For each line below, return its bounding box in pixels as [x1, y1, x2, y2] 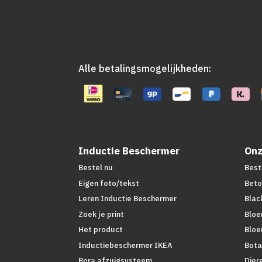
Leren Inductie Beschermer [78, 194, 177, 204]
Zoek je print [78, 209, 125, 219]
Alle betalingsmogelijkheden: [78, 62, 212, 74]
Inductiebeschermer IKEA [78, 240, 173, 250]
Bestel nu [78, 163, 113, 173]
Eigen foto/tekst [78, 178, 140, 188]
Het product [78, 225, 123, 235]
